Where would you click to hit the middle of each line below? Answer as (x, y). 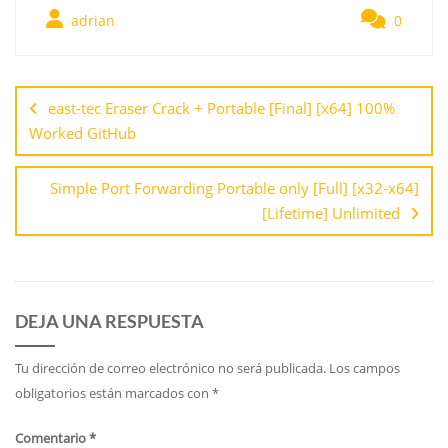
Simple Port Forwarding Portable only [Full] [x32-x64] (234, 187)
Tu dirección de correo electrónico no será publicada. (170, 367)
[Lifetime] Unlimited (331, 212)
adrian (91, 20)
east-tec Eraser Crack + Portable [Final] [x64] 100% (221, 107)
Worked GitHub (82, 132)
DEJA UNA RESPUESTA (109, 320)
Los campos (364, 367)
